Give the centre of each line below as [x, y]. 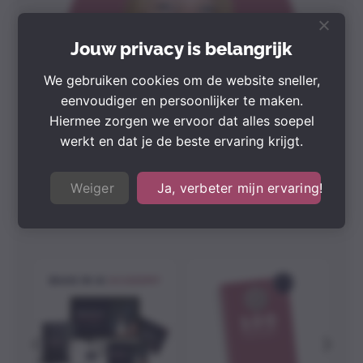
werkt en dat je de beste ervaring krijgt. [181, 141]
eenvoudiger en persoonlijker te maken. [181, 100]
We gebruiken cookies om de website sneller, [181, 80]
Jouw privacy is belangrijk [181, 49]
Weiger [92, 188]
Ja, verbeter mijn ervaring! [240, 188]
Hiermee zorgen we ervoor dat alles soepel [181, 120]
